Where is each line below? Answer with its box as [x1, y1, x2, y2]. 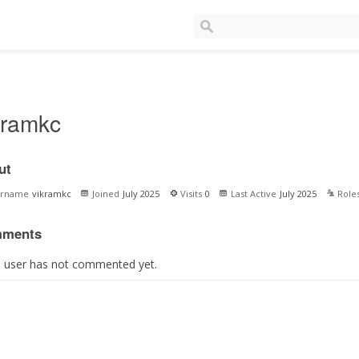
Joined [91, 187, 119, 200]
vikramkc [31, 187, 71, 200]
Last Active [230, 187, 276, 200]
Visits [179, 187, 202, 200]
